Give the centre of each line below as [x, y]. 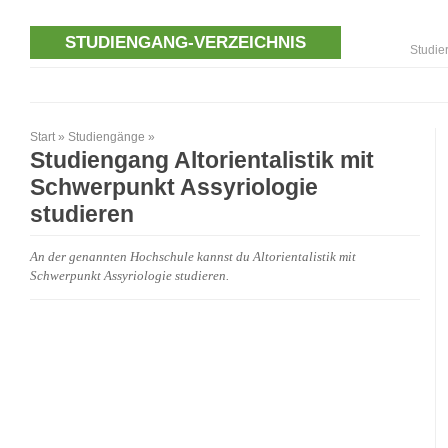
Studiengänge [106, 137]
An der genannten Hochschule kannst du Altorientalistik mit [193, 257]
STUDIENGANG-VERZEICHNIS [186, 42]
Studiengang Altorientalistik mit [202, 160]
